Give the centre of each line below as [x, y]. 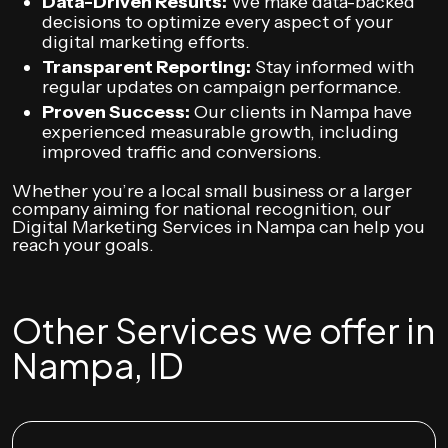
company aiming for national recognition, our [201, 208]
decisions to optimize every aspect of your [217, 21]
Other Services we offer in [223, 329]
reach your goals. [83, 244]
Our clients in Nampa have [301, 111]
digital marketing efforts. [146, 41]
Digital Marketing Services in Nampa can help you [218, 226]
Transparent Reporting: [146, 66]
